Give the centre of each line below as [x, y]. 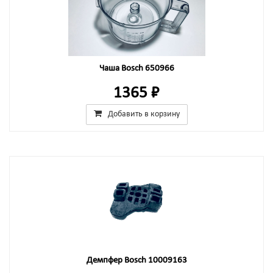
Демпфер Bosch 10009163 [136, 261]
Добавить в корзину [144, 114]
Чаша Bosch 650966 [136, 69]
